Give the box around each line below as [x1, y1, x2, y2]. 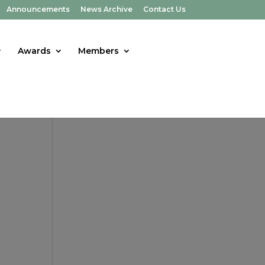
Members [78, 45, 119, 56]
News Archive [80, 5, 132, 14]
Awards [18, 45, 51, 56]
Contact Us [143, 5, 186, 14]
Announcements [6, 5, 70, 14]
